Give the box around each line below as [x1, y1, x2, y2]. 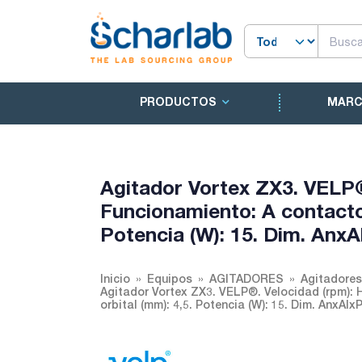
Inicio [100, 271, 130, 285]
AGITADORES [209, 271, 284, 285]
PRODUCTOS [139, 95, 217, 109]
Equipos [147, 271, 192, 285]
